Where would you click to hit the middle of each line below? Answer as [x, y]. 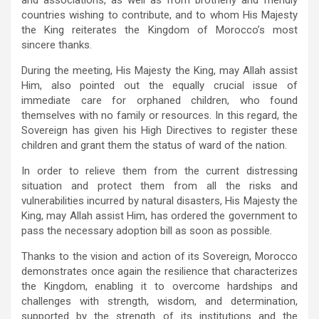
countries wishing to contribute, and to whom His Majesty [159, 15]
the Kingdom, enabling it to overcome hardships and [159, 286]
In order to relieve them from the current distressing [159, 171]
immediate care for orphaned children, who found [159, 100]
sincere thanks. [57, 45]
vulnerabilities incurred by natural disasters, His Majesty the [159, 200]
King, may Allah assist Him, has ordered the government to [159, 215]
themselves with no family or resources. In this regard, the [159, 115]
